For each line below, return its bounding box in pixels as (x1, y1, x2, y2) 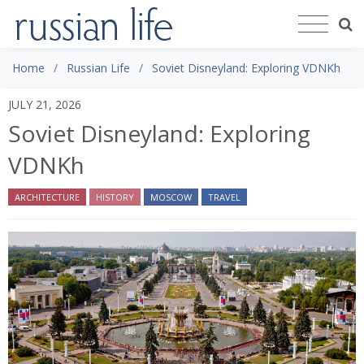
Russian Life (67, 59, 130, 76)
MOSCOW (150, 190, 192, 203)
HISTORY (96, 190, 134, 203)
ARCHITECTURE (15, 190, 80, 203)
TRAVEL (208, 190, 240, 203)
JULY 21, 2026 (8, 96, 81, 112)
